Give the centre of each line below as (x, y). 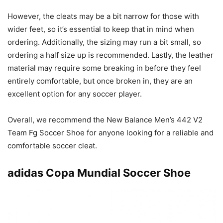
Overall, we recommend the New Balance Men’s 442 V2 (105, 119)
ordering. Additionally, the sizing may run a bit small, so (104, 42)
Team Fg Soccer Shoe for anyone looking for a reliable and (111, 132)
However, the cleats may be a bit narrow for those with (103, 16)
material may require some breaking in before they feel (104, 68)
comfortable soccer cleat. (52, 145)
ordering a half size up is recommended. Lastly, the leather (111, 55)
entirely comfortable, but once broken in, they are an (100, 81)
